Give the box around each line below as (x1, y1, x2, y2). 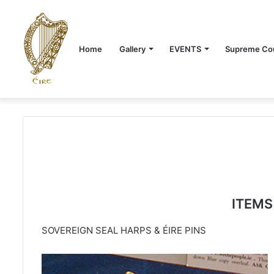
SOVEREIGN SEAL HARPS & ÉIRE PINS (42, 224, 206, 236)
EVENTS (169, 44, 201, 54)
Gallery (119, 44, 146, 54)
